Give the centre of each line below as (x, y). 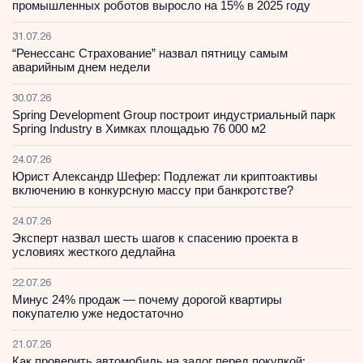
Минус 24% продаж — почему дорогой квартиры (147, 299)
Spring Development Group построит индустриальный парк (174, 114)
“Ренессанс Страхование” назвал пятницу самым (150, 53)
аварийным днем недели (81, 66)
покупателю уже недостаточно (98, 313)
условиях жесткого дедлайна (94, 251)
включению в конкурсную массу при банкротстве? (153, 190)
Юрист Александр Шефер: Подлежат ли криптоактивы (165, 176)
